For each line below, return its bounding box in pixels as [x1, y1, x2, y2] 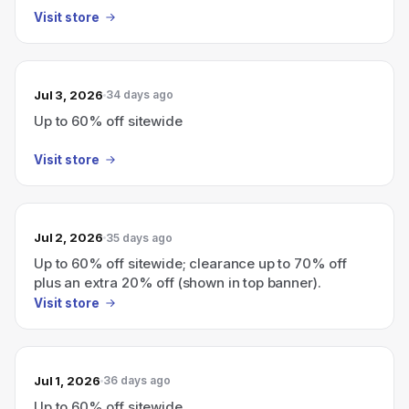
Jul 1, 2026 [34, 372, 100, 388]
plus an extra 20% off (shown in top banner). [34, 274, 321, 291]
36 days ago [102, 373, 171, 387]
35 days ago [105, 230, 173, 245]
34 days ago [105, 88, 173, 101]
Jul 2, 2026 [34, 230, 103, 245]
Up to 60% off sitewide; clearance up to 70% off [34, 255, 347, 272]
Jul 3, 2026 [34, 87, 103, 102]
